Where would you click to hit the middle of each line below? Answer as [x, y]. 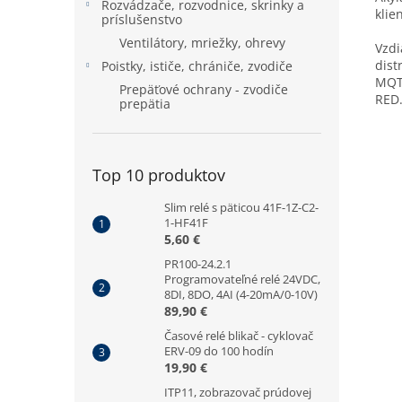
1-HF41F [186, 223]
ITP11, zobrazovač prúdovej [238, 392]
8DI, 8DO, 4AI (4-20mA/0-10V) [241, 294]
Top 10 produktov [159, 175]
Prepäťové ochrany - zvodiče [204, 89]
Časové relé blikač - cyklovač [239, 336]
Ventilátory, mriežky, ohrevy [202, 43]
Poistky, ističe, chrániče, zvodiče [197, 66]
